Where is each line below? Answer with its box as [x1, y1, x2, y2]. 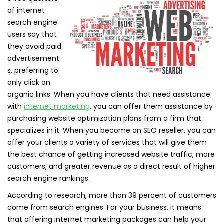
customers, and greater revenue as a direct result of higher [7, 161, 215, 171]
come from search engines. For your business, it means [7, 202, 201, 212]
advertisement [7, 53, 59, 63]
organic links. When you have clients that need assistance [7, 89, 210, 99]
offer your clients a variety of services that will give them [7, 137, 207, 147]
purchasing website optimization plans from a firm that [7, 113, 201, 123]
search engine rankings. [7, 173, 90, 183]
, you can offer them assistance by [90, 101, 213, 111]
